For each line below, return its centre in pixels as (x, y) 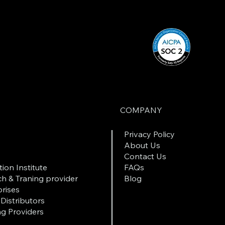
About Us (142, 145)
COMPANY (141, 110)
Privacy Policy (149, 134)
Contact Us (145, 156)
